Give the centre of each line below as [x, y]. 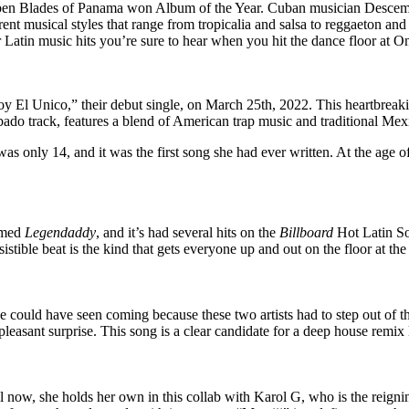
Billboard [306, 233]
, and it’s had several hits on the [188, 233]
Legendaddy [60, 233]
